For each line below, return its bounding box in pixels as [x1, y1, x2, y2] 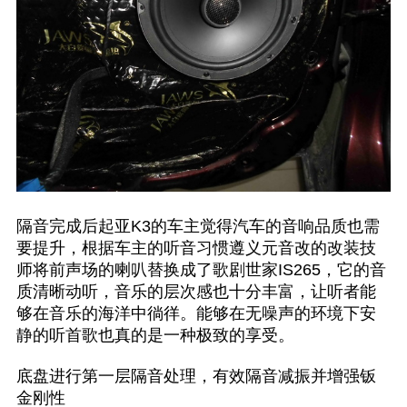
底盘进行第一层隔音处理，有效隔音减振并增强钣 [15, 367, 376, 386]
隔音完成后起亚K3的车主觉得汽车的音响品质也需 [15, 217, 380, 236]
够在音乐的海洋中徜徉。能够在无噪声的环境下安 [15, 304, 376, 323]
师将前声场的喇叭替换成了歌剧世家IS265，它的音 [15, 261, 386, 280]
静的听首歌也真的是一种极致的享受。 [15, 326, 294, 345]
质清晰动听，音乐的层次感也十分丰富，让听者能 [15, 283, 376, 302]
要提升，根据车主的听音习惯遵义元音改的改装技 [15, 239, 376, 258]
